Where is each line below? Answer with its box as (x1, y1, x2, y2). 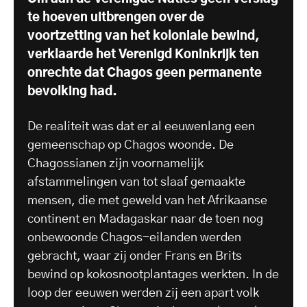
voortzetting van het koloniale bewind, (27, 29, 260, 42)
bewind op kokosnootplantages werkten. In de (27, 268, 279, 281)
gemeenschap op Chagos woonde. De (27, 138, 234, 151)
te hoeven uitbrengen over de (27, 11, 204, 24)
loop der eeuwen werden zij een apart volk (27, 286, 259, 299)
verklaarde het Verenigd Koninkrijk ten (27, 48, 259, 61)
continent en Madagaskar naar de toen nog (27, 212, 263, 225)
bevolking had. (27, 85, 117, 98)
